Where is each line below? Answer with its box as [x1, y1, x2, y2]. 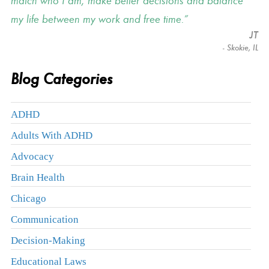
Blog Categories [10, 69, 112, 88]
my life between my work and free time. [10, 12, 184, 26]
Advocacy [10, 150, 54, 162]
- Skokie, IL [218, 42, 259, 53]
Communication [10, 213, 79, 225]
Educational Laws [10, 255, 86, 267]
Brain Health [10, 171, 65, 183]
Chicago [10, 192, 46, 204]
